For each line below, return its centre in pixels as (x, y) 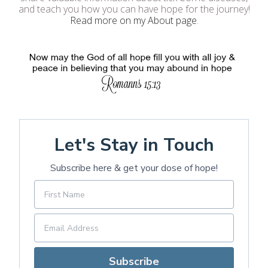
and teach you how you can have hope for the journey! (134, 9)
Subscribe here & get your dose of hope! (134, 168)
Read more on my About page (133, 21)
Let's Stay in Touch (134, 145)
